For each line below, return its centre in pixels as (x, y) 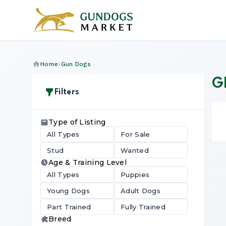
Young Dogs (68, 191)
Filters (67, 92)
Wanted (135, 150)
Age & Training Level (88, 162)
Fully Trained (143, 207)
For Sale (135, 134)
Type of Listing (77, 122)
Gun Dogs (76, 64)
